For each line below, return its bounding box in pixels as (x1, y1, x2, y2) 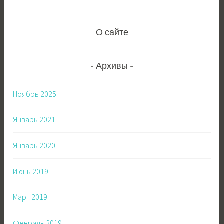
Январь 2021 (13, 114, 56, 125)
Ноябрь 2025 (13, 88, 57, 99)
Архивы (96, 62, 128, 71)
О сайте (95, 29, 128, 38)
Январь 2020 (13, 140, 56, 150)
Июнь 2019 (13, 166, 49, 176)
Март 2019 (13, 192, 48, 202)
